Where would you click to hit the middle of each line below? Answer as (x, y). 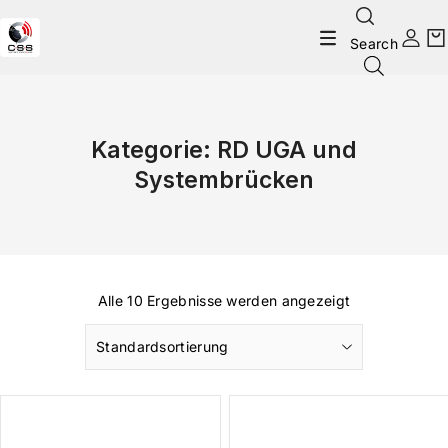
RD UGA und (287, 150)
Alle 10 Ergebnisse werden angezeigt (224, 301)
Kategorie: (154, 150)
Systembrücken (224, 180)
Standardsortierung (162, 347)
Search (374, 43)
